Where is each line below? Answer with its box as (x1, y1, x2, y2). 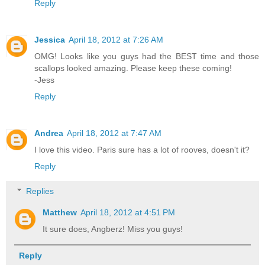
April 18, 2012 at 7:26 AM (69, 35, 163, 45)
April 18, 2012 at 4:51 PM (80, 207, 176, 217)
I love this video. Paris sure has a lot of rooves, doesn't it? (34, 145, 250, 155)
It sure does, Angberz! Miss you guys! (43, 224, 183, 234)
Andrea (34, 128, 63, 138)
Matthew (43, 207, 77, 217)
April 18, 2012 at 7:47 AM (67, 128, 161, 138)
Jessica (34, 35, 65, 45)
